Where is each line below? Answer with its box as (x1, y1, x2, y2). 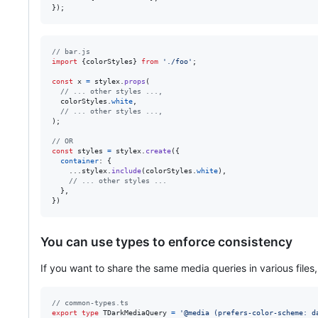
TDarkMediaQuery (103, 308, 167, 317)
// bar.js (52, 47, 90, 55)
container (60, 156, 99, 165)
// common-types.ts (52, 298, 128, 307)
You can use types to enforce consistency (40, 234, 292, 249)
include (111, 166, 141, 175)
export (52, 308, 77, 317)
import (52, 57, 77, 65)
